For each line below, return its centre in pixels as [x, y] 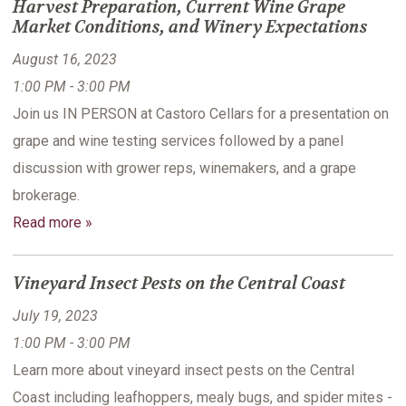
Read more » [53, 223]
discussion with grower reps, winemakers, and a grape [184, 169]
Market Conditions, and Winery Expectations [190, 28]
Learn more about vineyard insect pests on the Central [184, 371]
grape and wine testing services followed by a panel [178, 141]
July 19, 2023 [55, 316]
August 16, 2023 [65, 60]
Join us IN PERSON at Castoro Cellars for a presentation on [201, 114]
